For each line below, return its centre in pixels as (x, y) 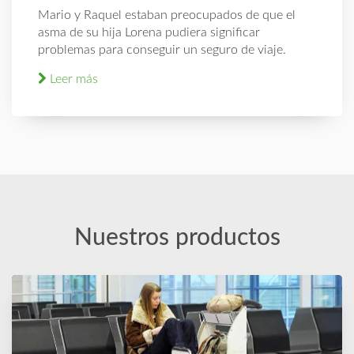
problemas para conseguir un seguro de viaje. (162, 50)
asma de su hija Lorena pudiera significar (149, 33)
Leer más (73, 79)
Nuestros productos (177, 238)
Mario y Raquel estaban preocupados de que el (167, 15)
